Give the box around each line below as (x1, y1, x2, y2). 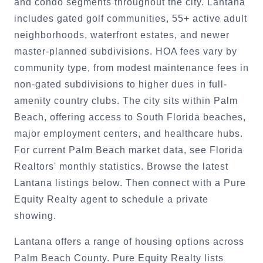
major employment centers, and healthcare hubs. (14, 129, 243, 139)
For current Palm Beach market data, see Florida (14, 145, 243, 155)
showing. (14, 211, 56, 221)
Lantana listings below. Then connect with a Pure (14, 178, 246, 188)
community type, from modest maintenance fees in (14, 63, 249, 73)
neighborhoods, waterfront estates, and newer (14, 30, 230, 40)
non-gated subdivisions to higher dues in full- (14, 79, 227, 89)
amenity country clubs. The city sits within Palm (14, 96, 238, 106)
